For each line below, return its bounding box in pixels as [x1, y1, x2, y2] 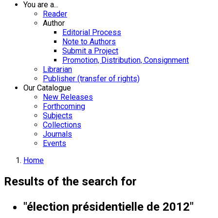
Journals [43, 129, 72, 139]
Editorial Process [62, 28, 121, 37]
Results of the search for [4, 174, 137, 188]
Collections [43, 120, 81, 129]
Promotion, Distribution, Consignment [62, 55, 189, 65]
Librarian [43, 65, 72, 74]
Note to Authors [62, 37, 116, 46]
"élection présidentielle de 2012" [23, 200, 194, 214]
